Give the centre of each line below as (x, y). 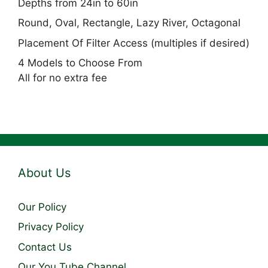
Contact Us (45, 247)
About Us (44, 173)
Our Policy (42, 207)
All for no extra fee (63, 78)
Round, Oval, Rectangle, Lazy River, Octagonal (129, 23)
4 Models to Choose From (80, 63)
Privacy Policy (51, 227)
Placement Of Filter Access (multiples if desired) (134, 43)
